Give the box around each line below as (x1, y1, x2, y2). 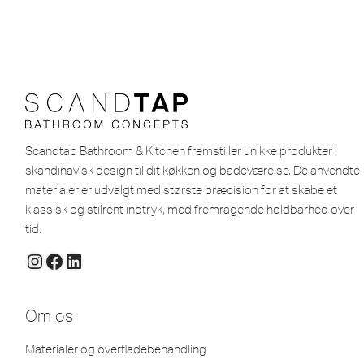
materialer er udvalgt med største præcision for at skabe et (25, 182, 337, 197)
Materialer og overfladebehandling (25, 341, 206, 357)
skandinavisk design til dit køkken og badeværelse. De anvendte (25, 162, 360, 178)
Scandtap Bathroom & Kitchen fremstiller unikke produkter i (25, 143, 337, 158)
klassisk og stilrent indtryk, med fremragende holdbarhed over (25, 201, 354, 217)
